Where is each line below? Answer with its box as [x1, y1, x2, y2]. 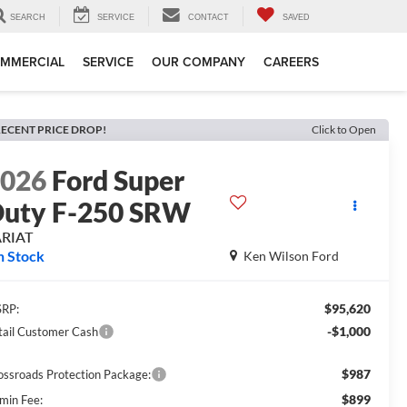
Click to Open [312, 123, 376, 136]
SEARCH [10, 13, 45, 23]
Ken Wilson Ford [243, 248, 339, 264]
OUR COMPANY [152, 53, 245, 72]
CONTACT [188, 13, 229, 23]
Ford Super [52, 164, 185, 197]
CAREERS [263, 53, 319, 72]
